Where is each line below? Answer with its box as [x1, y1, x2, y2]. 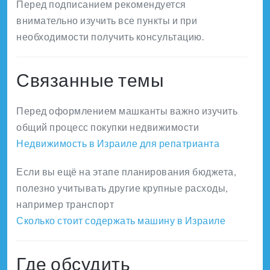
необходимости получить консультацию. [16, 31, 204, 43]
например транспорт [16, 198, 114, 210]
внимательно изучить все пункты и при [16, 14, 197, 27]
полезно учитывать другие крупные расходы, [16, 182, 228, 194]
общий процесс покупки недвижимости [16, 121, 199, 133]
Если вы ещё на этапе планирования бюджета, [16, 166, 236, 178]
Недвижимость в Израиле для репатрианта [16, 137, 219, 149]
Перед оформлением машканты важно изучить [16, 105, 237, 117]
